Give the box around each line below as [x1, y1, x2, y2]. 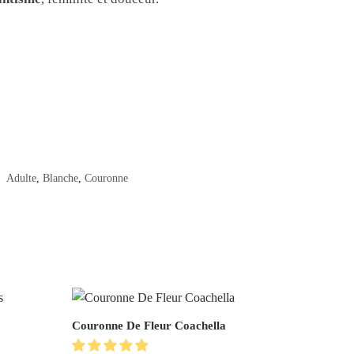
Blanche [42, 171, 78, 184]
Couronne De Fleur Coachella [71, 318, 226, 332]
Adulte [6, 171, 36, 184]
